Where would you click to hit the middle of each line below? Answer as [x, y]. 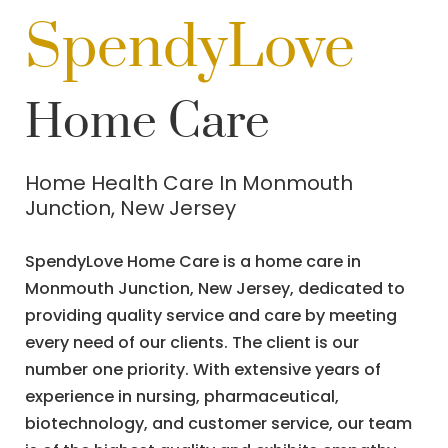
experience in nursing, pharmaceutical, [182, 396]
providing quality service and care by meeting [211, 315]
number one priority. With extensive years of [203, 369]
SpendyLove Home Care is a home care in [193, 261]
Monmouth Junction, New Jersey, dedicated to [215, 288]
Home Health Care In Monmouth [189, 183]
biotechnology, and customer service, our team [218, 423]
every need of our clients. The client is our [192, 342]
